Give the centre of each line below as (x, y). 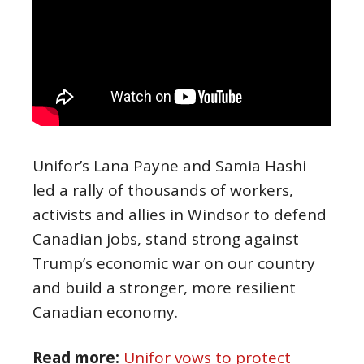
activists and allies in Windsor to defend (180, 214)
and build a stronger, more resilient (164, 288)
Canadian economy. (105, 312)
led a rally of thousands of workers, (163, 190)
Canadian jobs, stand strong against (166, 239)
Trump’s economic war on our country (174, 263)
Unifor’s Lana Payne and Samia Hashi (169, 166)
